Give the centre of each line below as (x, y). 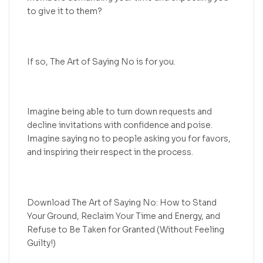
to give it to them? (65, 11)
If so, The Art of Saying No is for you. (101, 61)
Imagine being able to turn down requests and (119, 112)
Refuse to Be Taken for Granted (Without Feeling (126, 230)
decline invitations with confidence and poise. (120, 125)
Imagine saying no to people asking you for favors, (129, 139)
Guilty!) (41, 243)
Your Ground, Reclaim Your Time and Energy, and (124, 216)
